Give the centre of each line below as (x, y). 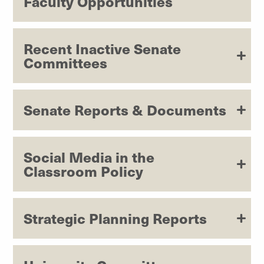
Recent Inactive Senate (102, 49)
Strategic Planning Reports (115, 218)
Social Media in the (89, 157)
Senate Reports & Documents (125, 110)
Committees (65, 63)
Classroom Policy (83, 171)
